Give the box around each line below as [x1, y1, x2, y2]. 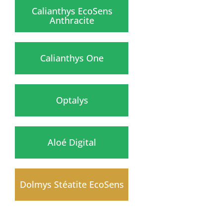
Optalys [55, 94, 88, 107]
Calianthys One [40, 52, 104, 64]
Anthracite [50, 14, 94, 27]
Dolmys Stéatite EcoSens [20, 178, 124, 191]
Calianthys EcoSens [31, 5, 112, 17]
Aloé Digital [48, 136, 96, 149]
